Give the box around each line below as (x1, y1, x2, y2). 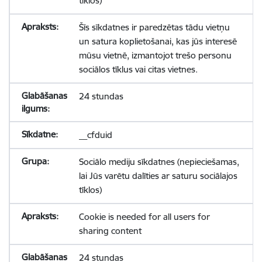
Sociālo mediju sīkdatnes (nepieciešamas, (78, 156, 239, 167)
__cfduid (78, 129, 112, 140)
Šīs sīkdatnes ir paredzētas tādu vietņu (78, 22, 230, 33)
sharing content (78, 225, 142, 236)
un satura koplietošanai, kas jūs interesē (78, 36, 237, 47)
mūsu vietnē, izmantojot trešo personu (78, 50, 232, 61)
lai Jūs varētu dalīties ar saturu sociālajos (78, 170, 237, 181)
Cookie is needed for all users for (78, 211, 210, 222)
